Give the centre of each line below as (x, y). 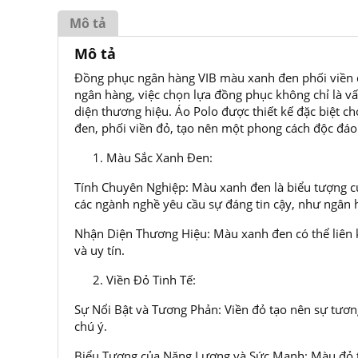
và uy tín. (99, 250)
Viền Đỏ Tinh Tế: (151, 280)
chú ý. (91, 326)
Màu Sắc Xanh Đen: (159, 157)
